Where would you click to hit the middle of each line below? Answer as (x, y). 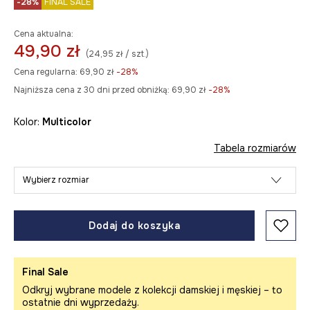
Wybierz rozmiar (56, 180)
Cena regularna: (46, 72)
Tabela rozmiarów (255, 148)
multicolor (71, 122)
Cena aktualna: (44, 34)
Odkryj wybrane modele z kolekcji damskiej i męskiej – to (152, 290)
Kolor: (28, 122)
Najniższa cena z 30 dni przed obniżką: (92, 90)
